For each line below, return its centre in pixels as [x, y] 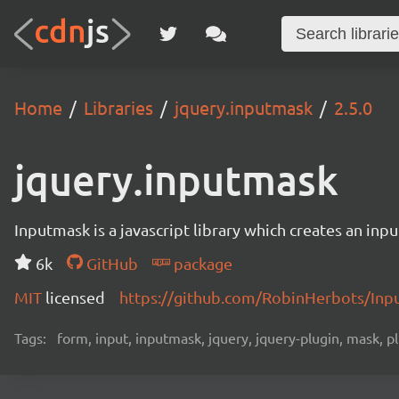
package [201, 263]
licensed [75, 297]
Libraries [118, 107]
